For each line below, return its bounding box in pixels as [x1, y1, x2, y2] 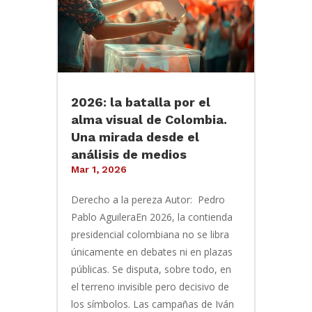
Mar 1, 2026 [70, 163, 127, 175]
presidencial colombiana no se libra [70, 227, 229, 241]
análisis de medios [70, 146, 187, 162]
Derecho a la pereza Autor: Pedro [70, 192, 225, 206]
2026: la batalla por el [70, 94, 210, 109]
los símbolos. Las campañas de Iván [70, 297, 234, 311]
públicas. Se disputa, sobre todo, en [70, 262, 231, 276]
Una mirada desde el [70, 129, 199, 144]
